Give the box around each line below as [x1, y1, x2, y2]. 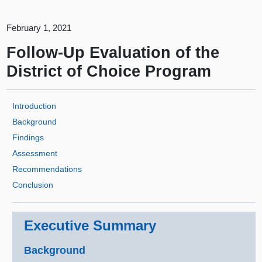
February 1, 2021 [6, 23, 72, 33]
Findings [12, 133, 44, 143]
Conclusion [12, 180, 54, 190]
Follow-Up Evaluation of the [6, 43, 220, 62]
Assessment [12, 149, 58, 158]
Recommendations [12, 164, 82, 174]
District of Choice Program [6, 62, 212, 81]
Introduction [12, 101, 57, 111]
